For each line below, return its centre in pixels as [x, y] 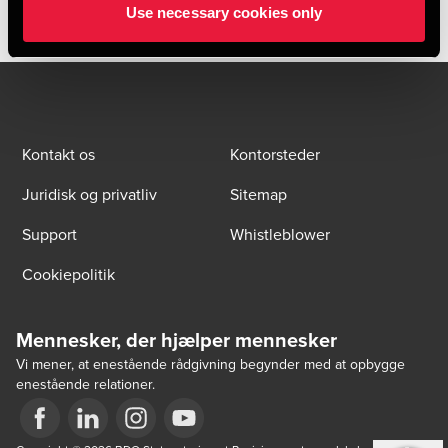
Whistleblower [280, 234]
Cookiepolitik [68, 274]
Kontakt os [58, 154]
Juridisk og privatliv [89, 194]
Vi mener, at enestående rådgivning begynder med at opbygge [210, 364]
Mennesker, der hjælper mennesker [176, 339]
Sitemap [258, 194]
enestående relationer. [85, 384]
